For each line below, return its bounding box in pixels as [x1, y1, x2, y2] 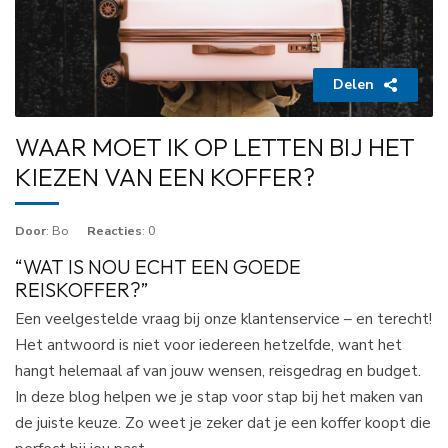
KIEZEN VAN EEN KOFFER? [15, 161, 315, 193]
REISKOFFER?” [15, 277, 148, 302]
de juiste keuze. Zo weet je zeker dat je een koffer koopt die [15, 412, 431, 433]
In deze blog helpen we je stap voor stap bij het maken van [15, 386, 423, 407]
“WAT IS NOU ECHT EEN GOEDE [15, 254, 301, 279]
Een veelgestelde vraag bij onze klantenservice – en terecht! [15, 308, 432, 329]
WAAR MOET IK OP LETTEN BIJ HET [15, 131, 415, 163]
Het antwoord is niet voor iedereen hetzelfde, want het [15, 334, 402, 355]
